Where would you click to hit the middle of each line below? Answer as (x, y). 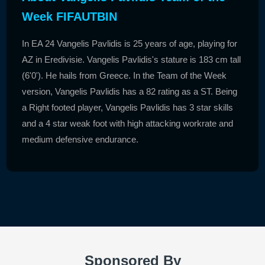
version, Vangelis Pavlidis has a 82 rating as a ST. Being (130, 91)
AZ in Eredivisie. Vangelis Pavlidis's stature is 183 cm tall (132, 59)
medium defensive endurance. (80, 139)
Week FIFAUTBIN (70, 16)
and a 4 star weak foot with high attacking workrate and (128, 123)
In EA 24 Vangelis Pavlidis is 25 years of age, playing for (130, 43)
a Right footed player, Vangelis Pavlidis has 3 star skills (128, 107)
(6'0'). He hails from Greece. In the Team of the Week (125, 75)
